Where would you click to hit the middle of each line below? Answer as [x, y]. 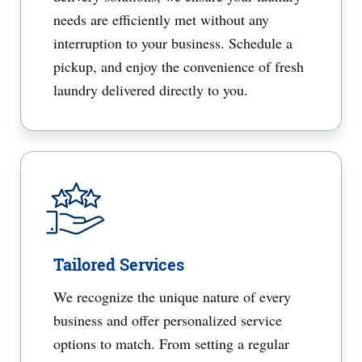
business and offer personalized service [168, 320]
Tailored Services [119, 264]
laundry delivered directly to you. [151, 90]
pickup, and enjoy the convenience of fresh [179, 66]
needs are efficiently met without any [161, 19]
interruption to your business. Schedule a [173, 43]
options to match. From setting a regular [171, 343]
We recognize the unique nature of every [172, 297]
